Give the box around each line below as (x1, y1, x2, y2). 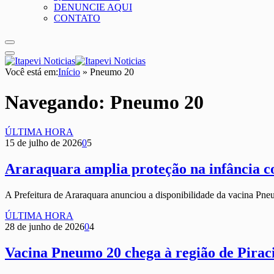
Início (58, 67, 80, 78)
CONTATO (54, 13, 100, 24)
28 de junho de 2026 (5, 221, 84, 232)
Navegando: (5, 91, 110, 113)
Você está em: (5, 67, 58, 78)
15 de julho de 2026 (5, 138, 82, 149)
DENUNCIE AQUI (54, 2, 132, 13)
